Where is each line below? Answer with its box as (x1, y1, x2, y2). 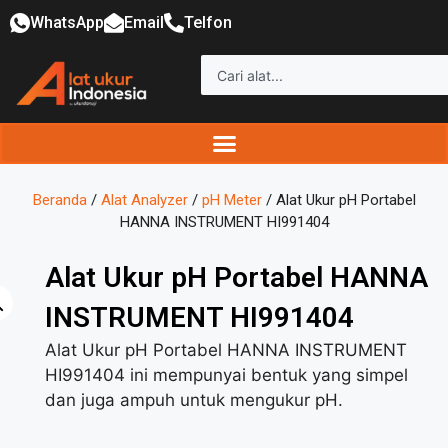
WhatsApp (30, 13, 104, 32)
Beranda (32, 191, 87, 210)
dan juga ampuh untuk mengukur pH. (45, 390, 343, 411)
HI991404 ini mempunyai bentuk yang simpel (45, 365, 408, 386)
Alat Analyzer (100, 191, 188, 210)
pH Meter (201, 191, 262, 210)
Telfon (184, 13, 232, 32)
